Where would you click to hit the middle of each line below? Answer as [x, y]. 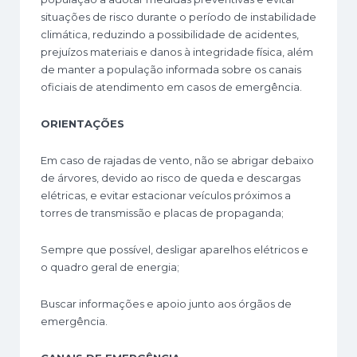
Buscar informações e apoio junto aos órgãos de [166, 304]
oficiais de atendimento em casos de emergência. [171, 87]
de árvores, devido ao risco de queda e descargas [171, 178]
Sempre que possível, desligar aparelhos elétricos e [175, 250]
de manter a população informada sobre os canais [171, 70]
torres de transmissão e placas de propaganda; [162, 213]
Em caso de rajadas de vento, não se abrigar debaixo [177, 161]
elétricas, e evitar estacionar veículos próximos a [166, 196]
